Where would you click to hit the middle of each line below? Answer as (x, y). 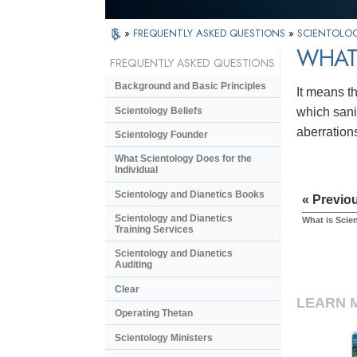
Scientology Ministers (164, 337)
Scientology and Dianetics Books (190, 194)
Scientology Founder (161, 134)
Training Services (154, 230)
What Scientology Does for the (183, 159)
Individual (136, 170)
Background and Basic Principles (190, 86)
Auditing (133, 265)
